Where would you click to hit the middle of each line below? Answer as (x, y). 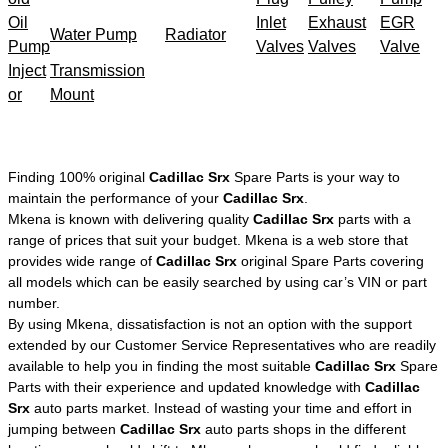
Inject (27, 70)
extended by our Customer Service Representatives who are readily (222, 344)
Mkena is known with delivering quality (130, 218)
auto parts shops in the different (303, 428)
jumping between (64, 428)
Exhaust (337, 22)
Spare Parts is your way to (315, 176)
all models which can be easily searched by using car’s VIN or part (217, 281)
